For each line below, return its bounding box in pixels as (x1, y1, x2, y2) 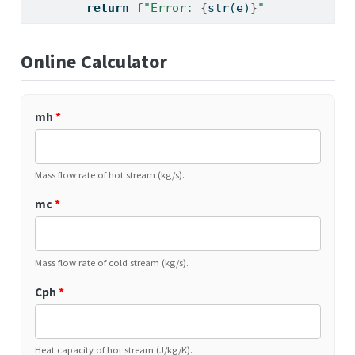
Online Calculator (20, 49, 167, 74)
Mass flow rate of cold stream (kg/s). (34, 255, 189, 269)
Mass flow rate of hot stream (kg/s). (34, 168, 185, 181)
